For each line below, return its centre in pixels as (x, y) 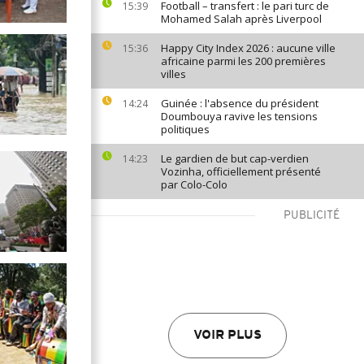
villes (173, 74)
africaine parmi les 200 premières (243, 61)
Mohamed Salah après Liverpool (241, 19)
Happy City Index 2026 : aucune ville (248, 48)
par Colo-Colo (194, 184)
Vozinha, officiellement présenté (241, 171)
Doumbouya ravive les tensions (239, 116)
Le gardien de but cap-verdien (235, 158)
